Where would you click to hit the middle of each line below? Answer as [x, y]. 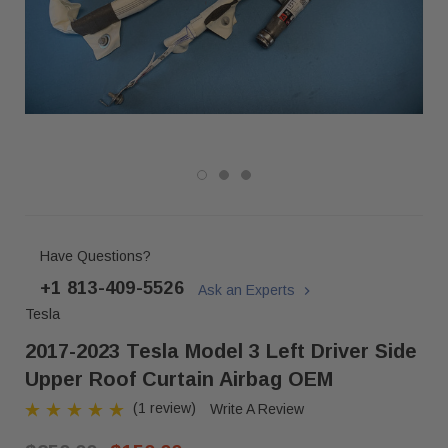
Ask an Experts [248, 290]
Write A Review [257, 409]
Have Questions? [95, 256]
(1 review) [164, 408]
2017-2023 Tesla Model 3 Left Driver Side [221, 351]
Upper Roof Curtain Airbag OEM [179, 379]
